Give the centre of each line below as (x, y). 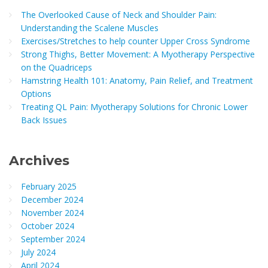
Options (36, 93)
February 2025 (49, 186)
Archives (39, 160)
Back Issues (44, 120)
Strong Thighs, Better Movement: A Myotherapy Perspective (138, 54)
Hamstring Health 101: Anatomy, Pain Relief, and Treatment (137, 80)
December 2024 (52, 199)
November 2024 (52, 212)
